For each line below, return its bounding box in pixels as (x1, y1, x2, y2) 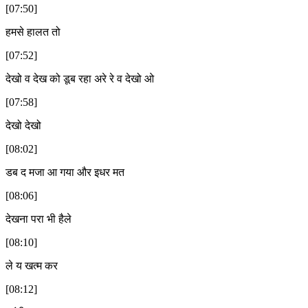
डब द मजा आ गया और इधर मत (5, 166, 124, 178)
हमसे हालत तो (5, 25, 60, 38)
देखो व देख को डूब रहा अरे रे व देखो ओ (5, 72, 154, 85)
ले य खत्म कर (5, 259, 58, 272)
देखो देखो (5, 119, 41, 131)
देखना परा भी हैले (5, 212, 71, 225)
